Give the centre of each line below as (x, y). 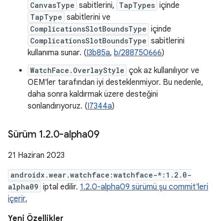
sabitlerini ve (88, 17)
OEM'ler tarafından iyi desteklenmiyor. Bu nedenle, (115, 82)
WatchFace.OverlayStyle (77, 70)
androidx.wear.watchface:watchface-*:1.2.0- (101, 175)
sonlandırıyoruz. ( (57, 106)
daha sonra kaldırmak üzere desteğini (93, 94)
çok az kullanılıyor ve (163, 71)
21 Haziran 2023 (36, 155)
